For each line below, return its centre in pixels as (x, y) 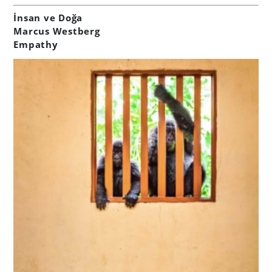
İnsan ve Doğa (48, 17)
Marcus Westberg (57, 31)
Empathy (36, 44)
